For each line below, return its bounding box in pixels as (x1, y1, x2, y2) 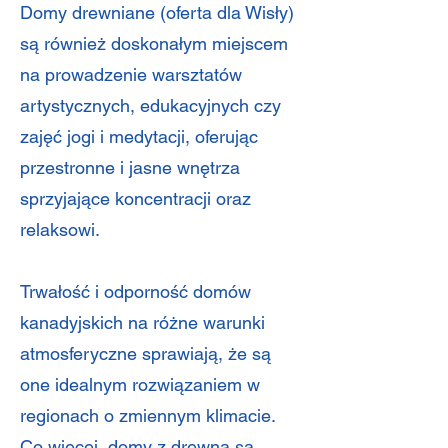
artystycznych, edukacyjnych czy (20, 95, 281, 116)
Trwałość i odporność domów (20, 281, 251, 302)
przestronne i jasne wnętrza (20, 157, 240, 178)
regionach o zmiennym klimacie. (20, 405, 275, 426)
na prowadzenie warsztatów (20, 64, 242, 85)
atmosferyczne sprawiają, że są (20, 343, 271, 364)
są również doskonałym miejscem (20, 33, 288, 54)
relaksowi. (20, 219, 100, 240)
